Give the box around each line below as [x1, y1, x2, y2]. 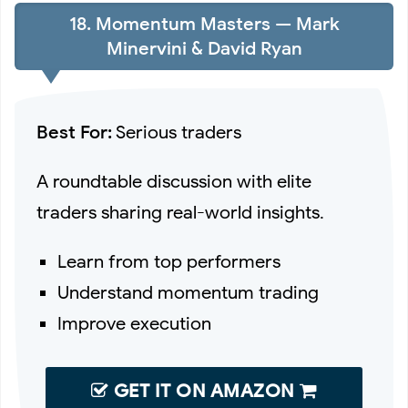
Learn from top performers [57, 250, 281, 273]
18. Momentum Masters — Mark [68, 13, 340, 36]
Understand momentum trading [57, 280, 320, 304]
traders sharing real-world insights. [36, 200, 324, 224]
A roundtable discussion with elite [36, 169, 311, 193]
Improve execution [57, 311, 212, 335]
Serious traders [112, 120, 241, 144]
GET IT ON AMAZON [108, 379, 300, 403]
